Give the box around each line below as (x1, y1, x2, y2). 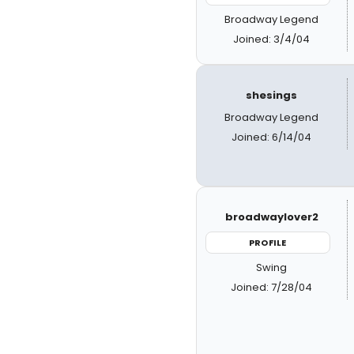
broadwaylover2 (224, 209, 318, 224)
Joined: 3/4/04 (233, 31, 311, 47)
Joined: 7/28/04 (231, 280, 313, 295)
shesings (246, 87, 298, 103)
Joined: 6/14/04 (232, 129, 312, 145)
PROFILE (249, 235, 287, 249)
